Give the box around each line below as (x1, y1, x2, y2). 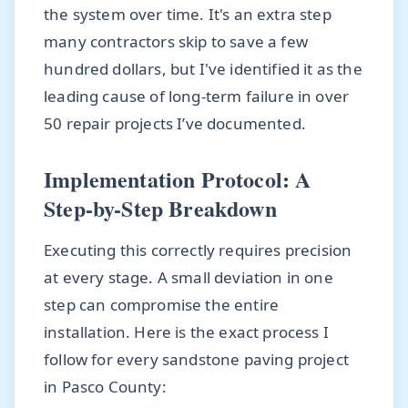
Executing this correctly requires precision (44, 240, 352, 261)
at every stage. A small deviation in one (44, 267, 333, 289)
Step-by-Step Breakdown (44, 191, 277, 224)
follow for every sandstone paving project (44, 349, 349, 371)
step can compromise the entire (44, 294, 280, 316)
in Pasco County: (44, 376, 167, 398)
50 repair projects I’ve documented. (44, 112, 306, 134)
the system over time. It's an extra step (44, 3, 331, 25)
